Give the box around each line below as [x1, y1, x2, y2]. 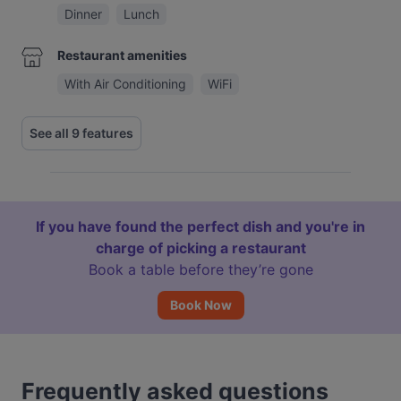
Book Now [169, 297, 232, 312]
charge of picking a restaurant [95, 239, 306, 257]
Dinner [64, 6, 102, 21]
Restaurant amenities [57, 47, 187, 63]
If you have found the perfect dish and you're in [36, 218, 365, 235]
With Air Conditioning [64, 76, 186, 91]
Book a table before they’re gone [88, 260, 313, 278]
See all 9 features [30, 125, 133, 141]
